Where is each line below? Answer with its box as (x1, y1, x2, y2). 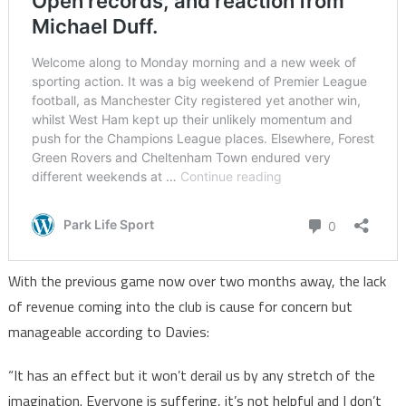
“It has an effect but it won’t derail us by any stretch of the (7, 364, 375, 387)
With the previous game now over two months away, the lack (7, 270, 386, 293)
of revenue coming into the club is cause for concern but (7, 295, 353, 318)
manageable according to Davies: (7, 321, 209, 343)
